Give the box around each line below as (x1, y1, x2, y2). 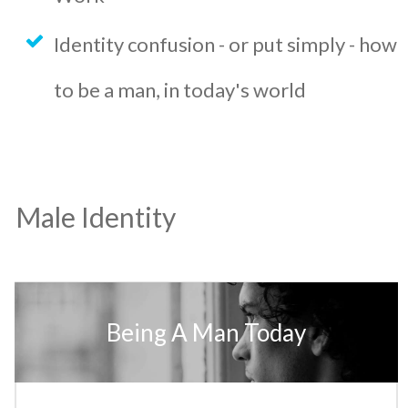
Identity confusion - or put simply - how (54, 31, 397, 56)
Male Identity (15, 199, 176, 233)
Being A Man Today (107, 317, 306, 347)
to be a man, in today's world (54, 76, 306, 102)
